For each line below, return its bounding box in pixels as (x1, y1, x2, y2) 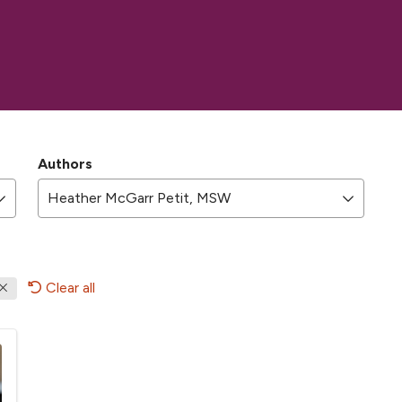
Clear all (46, 279, 96, 297)
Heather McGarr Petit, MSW (48, 189, 231, 206)
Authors (38, 154, 92, 172)
